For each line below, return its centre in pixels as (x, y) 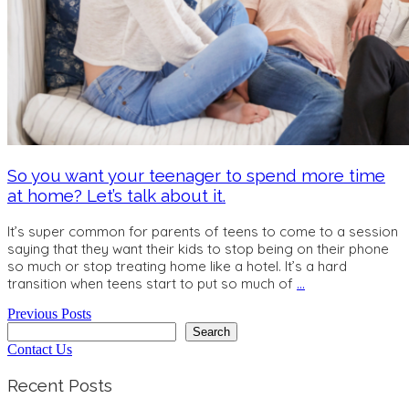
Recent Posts (60, 385)
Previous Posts (49, 314)
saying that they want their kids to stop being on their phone (198, 249)
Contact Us (40, 350)
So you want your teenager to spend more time (196, 176)
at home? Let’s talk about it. (116, 196)
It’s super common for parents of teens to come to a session (203, 232)
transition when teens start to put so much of (152, 284)
